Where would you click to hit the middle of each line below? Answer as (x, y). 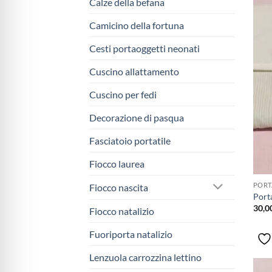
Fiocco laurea (117, 164)
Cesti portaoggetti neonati (144, 49)
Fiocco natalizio (122, 211)
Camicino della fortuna (137, 25)
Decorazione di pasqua (137, 118)
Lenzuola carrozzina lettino (145, 257)
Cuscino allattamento (134, 72)
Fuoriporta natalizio (131, 234)
